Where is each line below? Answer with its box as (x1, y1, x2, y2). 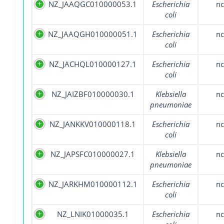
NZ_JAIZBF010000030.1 (51, 89, 134, 99)
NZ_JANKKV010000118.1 (49, 119, 136, 129)
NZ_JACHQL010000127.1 (49, 59, 136, 69)
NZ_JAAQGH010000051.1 (48, 29, 137, 39)
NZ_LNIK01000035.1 (56, 209, 129, 219)
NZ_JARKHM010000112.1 (48, 179, 137, 189)
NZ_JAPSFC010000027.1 (50, 149, 135, 159)
